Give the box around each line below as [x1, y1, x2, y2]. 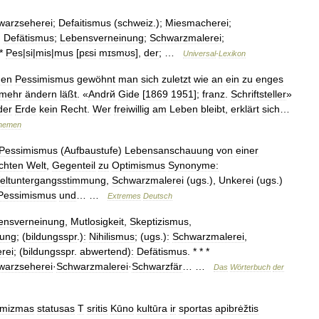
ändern [25, 88, 57, 100]
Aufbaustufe [64, 145, 118, 156]
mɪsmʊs [99, 47, 135, 58]
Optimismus [112, 159, 165, 171]
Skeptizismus [130, 216, 189, 227]
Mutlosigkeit [70, 216, 124, 227]
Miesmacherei [165, 17, 229, 28]
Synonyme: [168, 159, 219, 171]
